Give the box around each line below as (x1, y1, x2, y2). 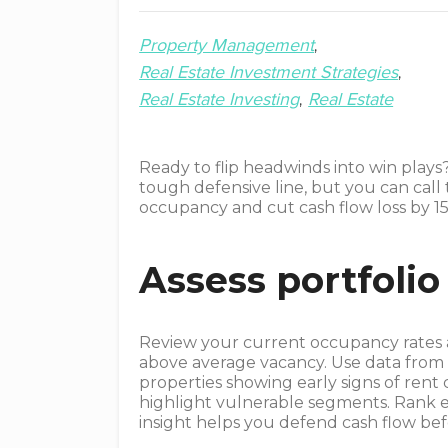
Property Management (139, 34, 315, 56)
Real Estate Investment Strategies (139, 61, 399, 83)
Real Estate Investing (139, 88, 300, 110)
